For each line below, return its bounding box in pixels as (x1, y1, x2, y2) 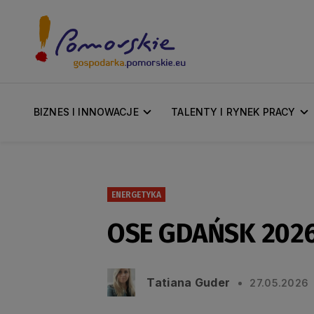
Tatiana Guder (146, 275, 231, 289)
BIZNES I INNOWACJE (34, 106, 139, 118)
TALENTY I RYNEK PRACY (171, 106, 296, 118)
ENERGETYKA (111, 189, 162, 200)
